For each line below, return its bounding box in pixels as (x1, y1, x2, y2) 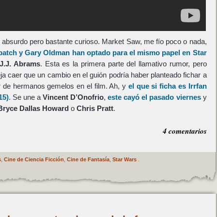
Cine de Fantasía (66, 156, 109, 162)
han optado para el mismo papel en (70, 48, 193, 57)
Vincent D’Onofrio (43, 93, 104, 102)
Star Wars (112, 156, 137, 162)
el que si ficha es (128, 82, 188, 91)
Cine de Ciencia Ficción (3, 156, 64, 162)
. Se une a (8, 93, 43, 102)
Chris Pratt (76, 104, 113, 113)
